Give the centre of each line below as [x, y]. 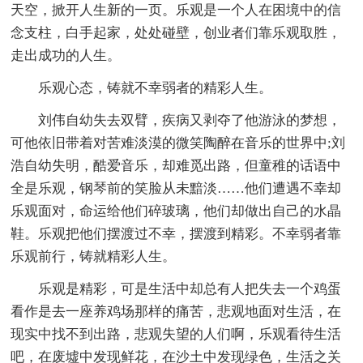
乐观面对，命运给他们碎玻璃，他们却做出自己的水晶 [176, 211]
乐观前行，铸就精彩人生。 [94, 256]
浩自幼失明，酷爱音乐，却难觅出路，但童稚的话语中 [176, 165]
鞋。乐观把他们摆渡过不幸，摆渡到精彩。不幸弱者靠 [176, 233]
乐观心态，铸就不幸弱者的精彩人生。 [156, 88]
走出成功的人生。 [66, 55]
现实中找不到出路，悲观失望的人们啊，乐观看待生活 [176, 334]
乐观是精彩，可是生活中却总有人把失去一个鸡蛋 [190, 288]
